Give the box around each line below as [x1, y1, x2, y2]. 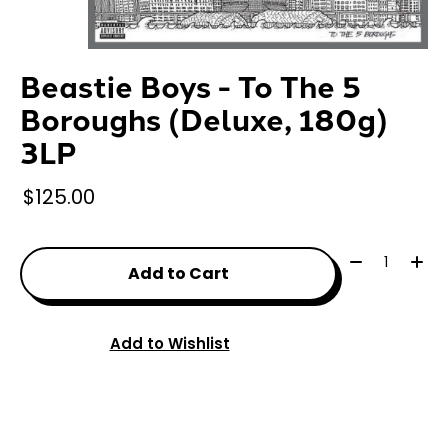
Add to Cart [127, 261, 229, 285]
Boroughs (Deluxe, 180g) [20, 96, 388, 140]
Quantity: [344, 247, 416, 271]
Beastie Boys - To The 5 [20, 63, 361, 107]
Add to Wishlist [109, 333, 230, 355]
